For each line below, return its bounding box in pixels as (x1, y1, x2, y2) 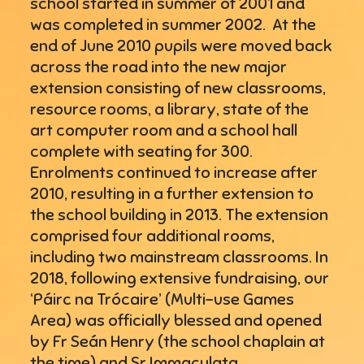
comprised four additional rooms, (30, 225, 275, 246)
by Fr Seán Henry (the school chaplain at (30, 331, 326, 352)
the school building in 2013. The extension (30, 204, 329, 225)
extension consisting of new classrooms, (30, 77, 327, 98)
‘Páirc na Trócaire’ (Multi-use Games (30, 288, 295, 310)
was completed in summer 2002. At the (30, 14, 317, 35)
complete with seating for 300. (30, 141, 253, 162)
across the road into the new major (30, 56, 288, 77)
